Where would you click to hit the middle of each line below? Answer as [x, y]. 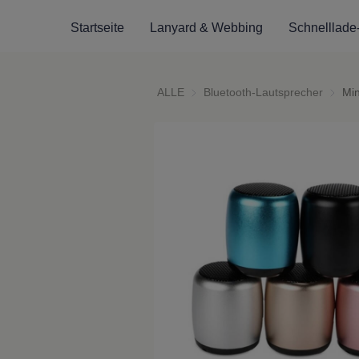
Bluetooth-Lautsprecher [263, 92]
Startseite [97, 28]
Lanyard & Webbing [206, 28]
